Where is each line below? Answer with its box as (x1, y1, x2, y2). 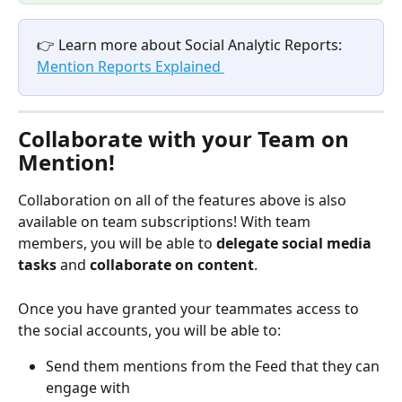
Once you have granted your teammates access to (18, 298, 363, 319)
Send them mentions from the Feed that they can (46, 355, 383, 376)
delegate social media (216, 233, 375, 254)
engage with (46, 377, 134, 398)
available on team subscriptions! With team (18, 212, 314, 232)
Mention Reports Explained (37, 57, 224, 77)
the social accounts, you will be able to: (18, 319, 284, 340)
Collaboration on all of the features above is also (18, 190, 350, 211)
